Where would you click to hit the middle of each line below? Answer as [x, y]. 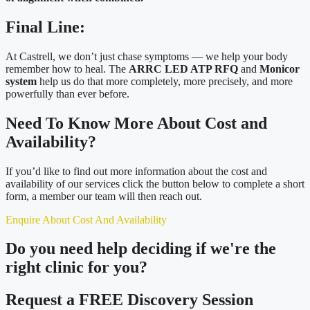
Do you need [51, 249]
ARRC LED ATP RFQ [183, 69]
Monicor [280, 69]
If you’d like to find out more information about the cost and [136, 171]
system [21, 81]
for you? [116, 267]
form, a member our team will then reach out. [104, 196]
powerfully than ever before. [67, 93]
